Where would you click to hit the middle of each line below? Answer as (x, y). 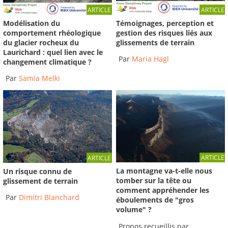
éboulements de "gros (155, 200)
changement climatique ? (47, 62)
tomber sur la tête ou (154, 181)
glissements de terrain (155, 42)
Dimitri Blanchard (49, 197)
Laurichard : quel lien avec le (53, 52)
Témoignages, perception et (165, 23)
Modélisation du (32, 23)
